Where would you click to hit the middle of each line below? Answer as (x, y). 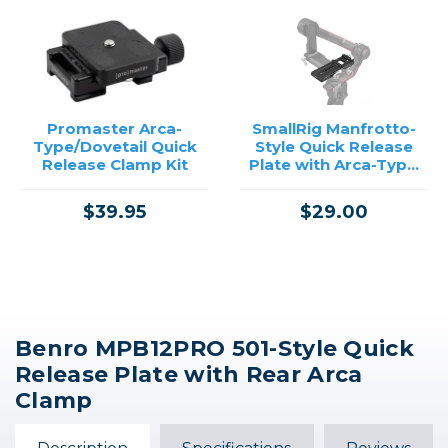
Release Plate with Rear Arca (189, 375)
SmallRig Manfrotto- (333, 129)
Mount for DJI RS (333, 183)
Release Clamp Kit (114, 165)
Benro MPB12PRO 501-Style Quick (214, 349)
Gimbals (333, 201)
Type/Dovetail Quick (114, 147)
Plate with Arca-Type (333, 165)
